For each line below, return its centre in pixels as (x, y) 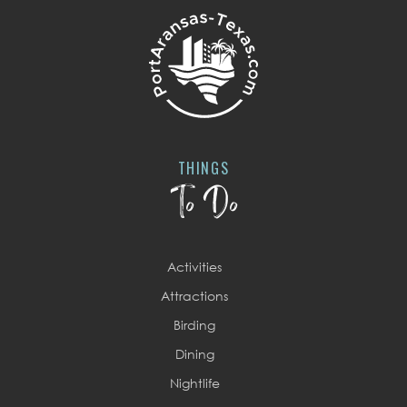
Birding (194, 325)
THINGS (203, 168)
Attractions (194, 296)
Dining (194, 354)
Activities (194, 267)
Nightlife (194, 383)
